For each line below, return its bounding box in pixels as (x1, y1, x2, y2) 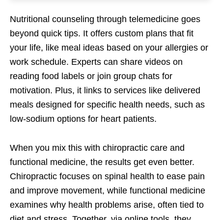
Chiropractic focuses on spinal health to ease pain (10, 171, 205, 182)
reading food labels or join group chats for (10, 71, 172, 82)
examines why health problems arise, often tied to (10, 200, 204, 210)
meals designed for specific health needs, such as (10, 100, 205, 110)
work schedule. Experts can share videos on (10, 57, 183, 67)
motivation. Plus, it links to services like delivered (10, 85, 200, 96)
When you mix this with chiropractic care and (10, 143, 185, 153)
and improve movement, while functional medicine (10, 186, 205, 196)
